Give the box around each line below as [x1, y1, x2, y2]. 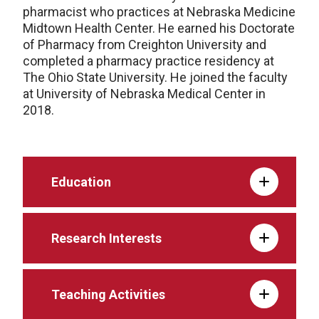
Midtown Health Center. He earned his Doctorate [23, 20, 295, 36]
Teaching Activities [51, 286, 165, 302]
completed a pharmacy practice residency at [23, 53, 274, 68]
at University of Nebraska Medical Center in [23, 85, 266, 101]
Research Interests [51, 230, 162, 246]
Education [51, 174, 111, 189]
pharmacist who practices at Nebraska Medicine [23, 4, 296, 19]
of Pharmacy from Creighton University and [23, 36, 266, 52]
